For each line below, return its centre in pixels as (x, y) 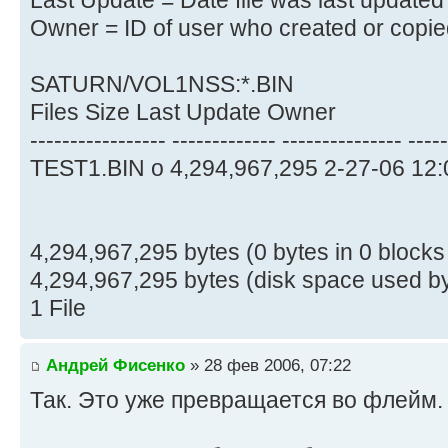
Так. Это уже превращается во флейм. (236, 399)
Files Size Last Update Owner (183, 112)
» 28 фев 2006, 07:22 (268, 364)
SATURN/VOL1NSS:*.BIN (162, 84)
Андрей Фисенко (115, 364)
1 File (58, 308)
